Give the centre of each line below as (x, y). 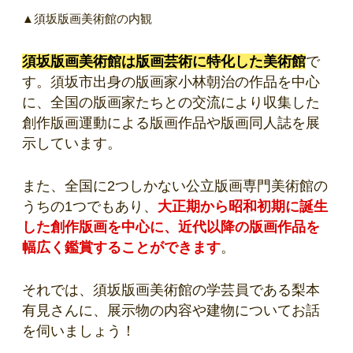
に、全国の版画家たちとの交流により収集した (171, 103)
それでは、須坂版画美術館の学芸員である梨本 (171, 290)
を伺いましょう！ (79, 331)
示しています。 (72, 144)
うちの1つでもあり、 (90, 207)
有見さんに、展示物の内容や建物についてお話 (171, 311)
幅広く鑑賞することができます (121, 248)
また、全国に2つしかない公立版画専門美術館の (175, 186)
